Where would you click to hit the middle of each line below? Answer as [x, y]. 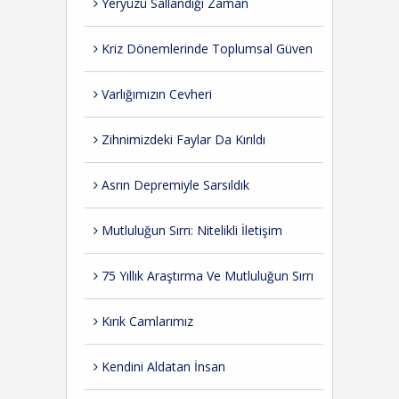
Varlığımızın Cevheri [155, 94]
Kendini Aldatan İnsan [162, 366]
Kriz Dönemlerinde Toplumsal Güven [205, 49]
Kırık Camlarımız [146, 321]
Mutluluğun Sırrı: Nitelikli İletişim [190, 230]
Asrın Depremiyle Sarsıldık [174, 185]
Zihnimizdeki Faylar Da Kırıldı [182, 139]
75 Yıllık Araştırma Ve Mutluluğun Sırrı [206, 276]
